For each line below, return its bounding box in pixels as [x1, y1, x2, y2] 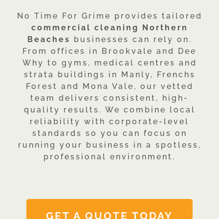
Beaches [27, 35, 70, 44]
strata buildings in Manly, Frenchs [23, 70, 196, 79]
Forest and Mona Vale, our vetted [25, 82, 194, 91]
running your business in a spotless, [18, 140, 201, 150]
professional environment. [44, 152, 175, 161]
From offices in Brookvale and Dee [22, 46, 197, 56]
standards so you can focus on [32, 129, 187, 138]
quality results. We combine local [23, 105, 196, 114]
